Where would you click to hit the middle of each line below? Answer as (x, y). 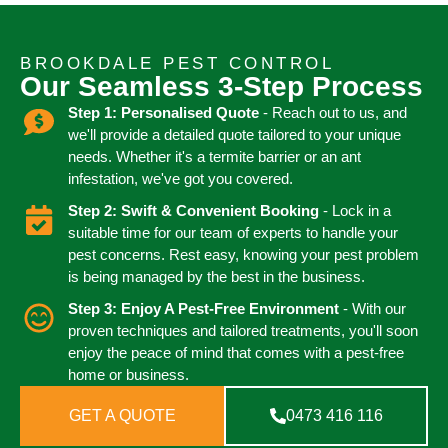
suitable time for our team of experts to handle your (232, 232)
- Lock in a (356, 210)
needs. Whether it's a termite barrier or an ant (214, 156)
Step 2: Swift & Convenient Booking (195, 210)
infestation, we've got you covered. (180, 178)
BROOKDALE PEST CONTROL (177, 63)
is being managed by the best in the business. (216, 276)
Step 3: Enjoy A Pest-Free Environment (203, 308)
